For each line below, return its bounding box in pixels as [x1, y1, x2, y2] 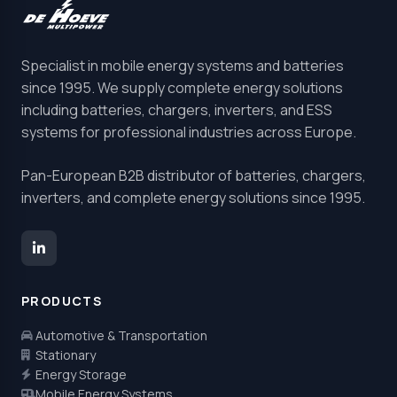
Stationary [35, 346, 96, 363]
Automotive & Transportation [35, 326, 207, 344]
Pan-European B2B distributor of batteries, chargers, [21, 165, 366, 185]
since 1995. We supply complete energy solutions [21, 77, 343, 97]
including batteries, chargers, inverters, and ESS [21, 99, 332, 120]
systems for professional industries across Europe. [21, 121, 356, 142]
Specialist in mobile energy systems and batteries [21, 55, 344, 75]
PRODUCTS [21, 292, 103, 309]
